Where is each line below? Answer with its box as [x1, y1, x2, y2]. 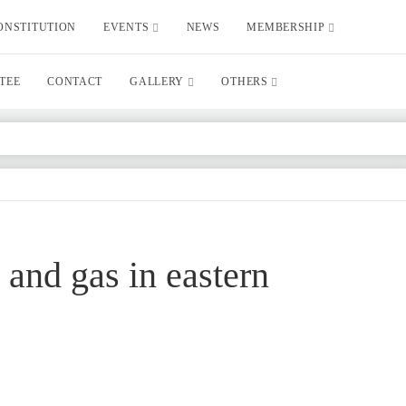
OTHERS [221, 75, 272, 88]
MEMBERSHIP [246, 21, 329, 34]
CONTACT [47, 75, 103, 88]
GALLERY [130, 75, 188, 88]
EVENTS [103, 21, 152, 34]
